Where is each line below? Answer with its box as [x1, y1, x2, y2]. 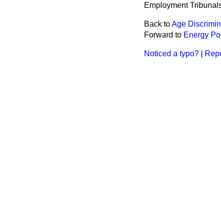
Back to [144, 20, 172, 28]
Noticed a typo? [144, 49, 199, 58]
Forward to [144, 31, 184, 39]
